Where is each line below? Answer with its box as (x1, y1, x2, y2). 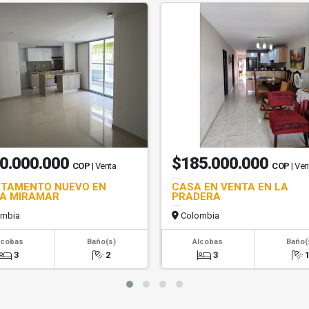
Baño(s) (86, 237, 116, 246)
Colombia (179, 210, 219, 221)
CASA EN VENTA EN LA (172, 181, 288, 193)
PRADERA (172, 190, 221, 203)
